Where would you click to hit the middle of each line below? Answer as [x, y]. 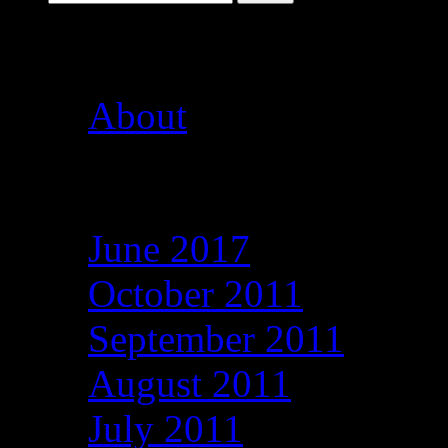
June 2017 [169, 249]
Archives [129, 182]
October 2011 [195, 294]
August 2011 [189, 384]
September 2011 [216, 339]
